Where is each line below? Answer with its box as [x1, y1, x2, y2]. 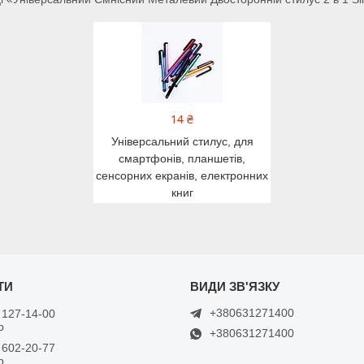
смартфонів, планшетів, [119, 151, 245, 165]
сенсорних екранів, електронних [96, 168, 268, 182]
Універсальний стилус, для [110, 134, 253, 148]
